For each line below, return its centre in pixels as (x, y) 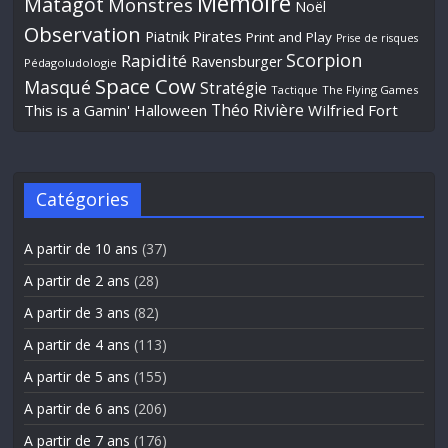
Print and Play (289, 37)
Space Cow (146, 86)
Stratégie (234, 88)
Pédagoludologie (71, 63)
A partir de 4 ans (77, 345)
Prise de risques (377, 38)
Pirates (218, 36)
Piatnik (167, 36)
